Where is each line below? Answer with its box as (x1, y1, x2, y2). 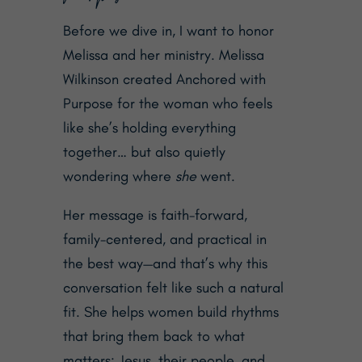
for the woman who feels (112, 94, 272, 112)
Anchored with (175, 69, 266, 88)
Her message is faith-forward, (62, 205, 247, 224)
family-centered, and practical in (62, 229, 267, 248)
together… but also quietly (62, 142, 225, 161)
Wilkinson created (62, 69, 176, 88)
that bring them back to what (62, 326, 245, 345)
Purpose (62, 94, 113, 112)
